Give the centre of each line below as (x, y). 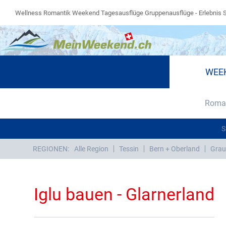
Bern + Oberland (174, 149)
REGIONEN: (51, 149)
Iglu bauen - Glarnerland (124, 194)
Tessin (129, 149)
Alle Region (91, 149)
